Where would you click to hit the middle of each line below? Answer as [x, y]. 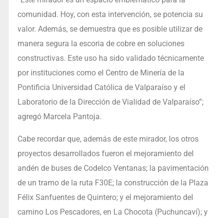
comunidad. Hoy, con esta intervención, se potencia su [110, 15]
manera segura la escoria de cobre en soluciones [101, 44]
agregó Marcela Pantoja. [59, 117]
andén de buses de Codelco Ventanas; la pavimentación [113, 168]
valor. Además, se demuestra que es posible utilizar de [110, 29]
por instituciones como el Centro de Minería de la [101, 73]
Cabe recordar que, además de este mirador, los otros [108, 139]
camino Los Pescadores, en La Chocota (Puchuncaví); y [112, 212]
